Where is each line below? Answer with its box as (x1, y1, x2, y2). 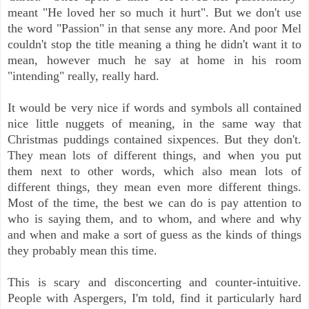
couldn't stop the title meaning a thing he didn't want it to (8, 37, 301, 51)
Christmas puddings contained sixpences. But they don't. (8, 132, 301, 146)
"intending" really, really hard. (8, 68, 159, 83)
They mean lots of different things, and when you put (8, 148, 301, 162)
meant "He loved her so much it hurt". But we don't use (8, 5, 301, 19)
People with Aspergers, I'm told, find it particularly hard (8, 290, 301, 305)
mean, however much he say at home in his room (8, 52, 301, 67)
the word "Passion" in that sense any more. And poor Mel (8, 21, 301, 35)
